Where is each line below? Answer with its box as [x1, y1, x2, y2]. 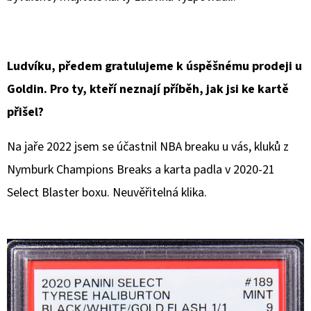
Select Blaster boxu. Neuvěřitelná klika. [7, 184, 207, 201]
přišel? [7, 103, 44, 121]
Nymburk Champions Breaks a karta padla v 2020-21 [7, 161, 275, 178]
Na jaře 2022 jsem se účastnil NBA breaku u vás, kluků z [7, 138, 289, 155]
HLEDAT [101, 262, 144, 280]
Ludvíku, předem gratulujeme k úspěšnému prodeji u [7, 58, 302, 75]
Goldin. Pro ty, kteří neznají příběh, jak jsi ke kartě [7, 81, 289, 98]
